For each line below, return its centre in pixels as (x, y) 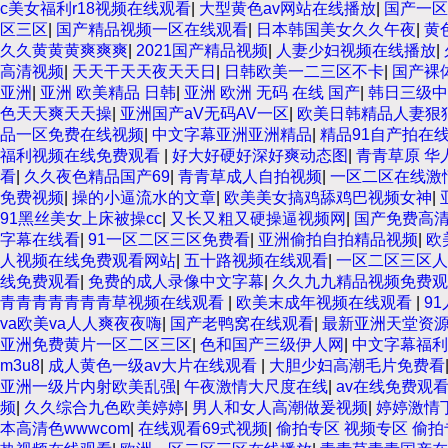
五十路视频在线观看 (256, 260)
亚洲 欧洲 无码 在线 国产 (272, 92)
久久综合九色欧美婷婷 (104, 407)
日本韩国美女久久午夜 (336, 29)
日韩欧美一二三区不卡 (304, 71)
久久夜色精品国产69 (97, 176)
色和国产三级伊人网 (272, 344)
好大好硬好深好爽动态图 (260, 155)
